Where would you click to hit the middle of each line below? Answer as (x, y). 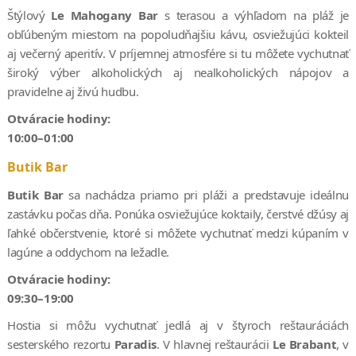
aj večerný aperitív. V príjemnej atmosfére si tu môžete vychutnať (178, 53)
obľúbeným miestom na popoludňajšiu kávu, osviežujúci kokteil (178, 34)
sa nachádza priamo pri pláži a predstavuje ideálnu (206, 194)
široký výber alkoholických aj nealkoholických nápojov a (178, 72)
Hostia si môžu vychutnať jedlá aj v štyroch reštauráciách (178, 325)
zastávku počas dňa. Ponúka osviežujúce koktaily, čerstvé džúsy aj (178, 213)
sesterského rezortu (60, 344)
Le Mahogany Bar (104, 15)
